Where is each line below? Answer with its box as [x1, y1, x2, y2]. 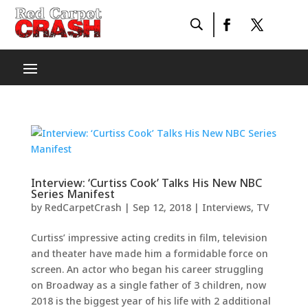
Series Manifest [30, 186, 115, 201]
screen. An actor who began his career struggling [30, 263, 263, 276]
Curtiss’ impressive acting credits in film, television [30, 231, 267, 244]
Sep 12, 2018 [132, 201, 191, 214]
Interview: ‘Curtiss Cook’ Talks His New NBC [30, 175, 262, 190]
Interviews [201, 201, 251, 214]
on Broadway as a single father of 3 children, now [30, 278, 266, 291]
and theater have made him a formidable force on [30, 247, 268, 260]
